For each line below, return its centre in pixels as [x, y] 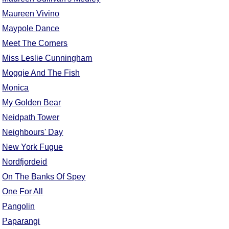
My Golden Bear [32, 103]
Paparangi [21, 221]
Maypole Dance [31, 29]
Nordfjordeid [25, 162]
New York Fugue [33, 147]
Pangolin [19, 207]
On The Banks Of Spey [44, 177]
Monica [16, 88]
